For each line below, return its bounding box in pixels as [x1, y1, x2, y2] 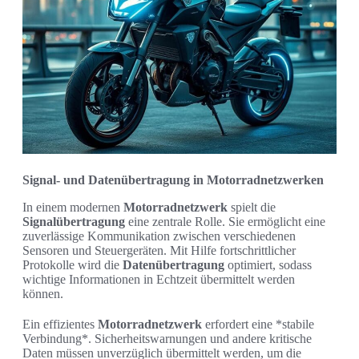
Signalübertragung [22, 214, 125, 228]
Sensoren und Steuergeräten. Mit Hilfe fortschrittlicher [22, 243, 296, 257]
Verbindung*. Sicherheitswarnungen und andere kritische [22, 331, 312, 345]
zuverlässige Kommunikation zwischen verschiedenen [22, 228, 296, 243]
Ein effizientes [22, 317, 98, 331]
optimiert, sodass [224, 257, 312, 272]
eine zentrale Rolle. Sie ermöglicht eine [125, 214, 325, 228]
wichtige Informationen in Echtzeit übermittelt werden [22, 272, 295, 286]
